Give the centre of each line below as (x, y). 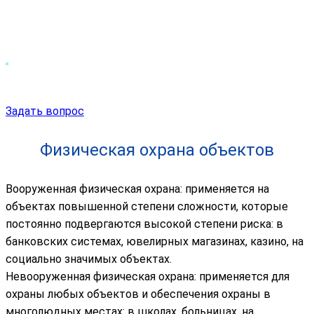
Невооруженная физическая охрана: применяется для (148, 276)
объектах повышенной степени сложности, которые (147, 206)
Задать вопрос (45, 111)
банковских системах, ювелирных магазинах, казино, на (155, 241)
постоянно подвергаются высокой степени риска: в (144, 224)
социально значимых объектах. (89, 259)
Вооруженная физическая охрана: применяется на (137, 189)
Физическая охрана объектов (157, 150)
